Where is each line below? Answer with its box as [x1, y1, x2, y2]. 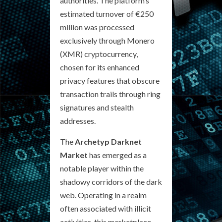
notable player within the [60, 164, 144, 173]
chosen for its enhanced [60, 62, 139, 72]
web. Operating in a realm [60, 190, 147, 200]
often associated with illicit [60, 204, 151, 213]
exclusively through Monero [60, 36, 155, 45]
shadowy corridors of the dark [60, 177, 162, 186]
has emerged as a [88, 150, 147, 160]
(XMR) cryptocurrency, [60, 49, 138, 58]
